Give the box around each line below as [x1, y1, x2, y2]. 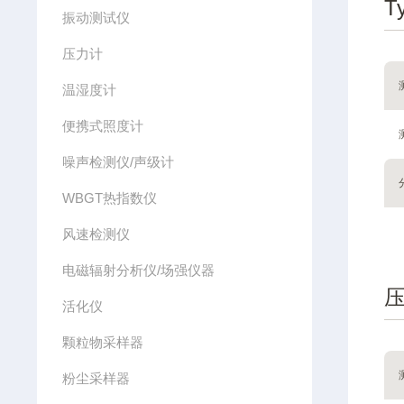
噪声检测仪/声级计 [62, 154, 175, 170]
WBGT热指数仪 [62, 190, 158, 206]
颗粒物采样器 [62, 335, 144, 350]
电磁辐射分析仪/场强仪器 [62, 262, 216, 278]
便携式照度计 [62, 118, 144, 133]
